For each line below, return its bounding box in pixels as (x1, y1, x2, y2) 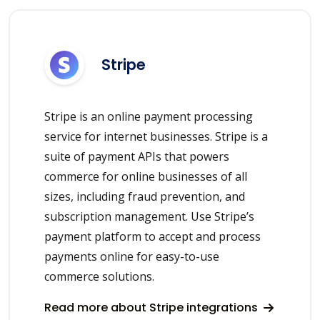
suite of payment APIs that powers (44, 148, 229, 164)
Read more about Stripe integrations (44, 299, 261, 316)
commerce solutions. (44, 268, 154, 284)
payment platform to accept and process (44, 228, 261, 244)
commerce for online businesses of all (44, 168, 247, 184)
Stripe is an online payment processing (44, 108, 253, 124)
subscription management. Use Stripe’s (44, 208, 254, 224)
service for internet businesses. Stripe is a (44, 128, 268, 144)
